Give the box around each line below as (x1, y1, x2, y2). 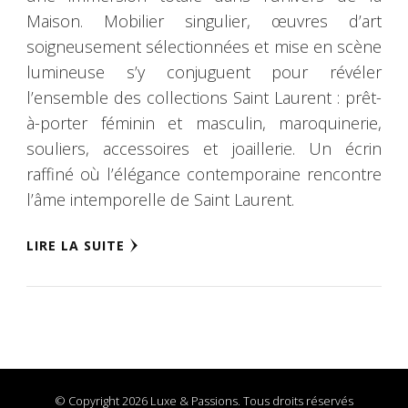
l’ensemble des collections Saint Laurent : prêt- (26, 87, 382, 109)
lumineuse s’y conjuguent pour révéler (26, 61, 382, 84)
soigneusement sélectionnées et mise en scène (26, 36, 382, 58)
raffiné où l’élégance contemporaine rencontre (26, 163, 382, 186)
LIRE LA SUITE (26, 237, 125, 255)
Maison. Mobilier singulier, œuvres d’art (26, 10, 382, 33)
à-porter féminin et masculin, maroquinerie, (26, 112, 382, 135)
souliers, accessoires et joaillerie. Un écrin (26, 138, 382, 160)
